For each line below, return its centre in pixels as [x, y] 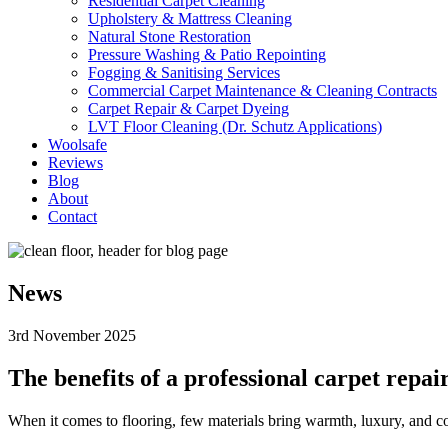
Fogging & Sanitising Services [184, 72]
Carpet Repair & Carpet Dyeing [188, 108]
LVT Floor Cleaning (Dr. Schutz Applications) [235, 126]
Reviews [75, 162]
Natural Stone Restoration [169, 36]
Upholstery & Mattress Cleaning [190, 18]
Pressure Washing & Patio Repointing [207, 54]
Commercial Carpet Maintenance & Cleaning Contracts [262, 90]
